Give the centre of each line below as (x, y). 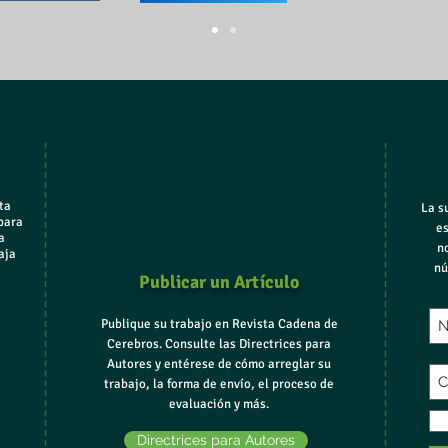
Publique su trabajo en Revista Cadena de (219, 324)
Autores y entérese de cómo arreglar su (219, 364)
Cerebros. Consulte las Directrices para (219, 344)
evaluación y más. (219, 404)
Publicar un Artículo (219, 282)
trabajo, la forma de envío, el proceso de (219, 384)
